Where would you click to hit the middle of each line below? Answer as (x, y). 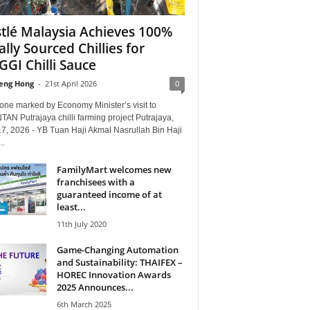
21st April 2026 (71, 83)
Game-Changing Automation (117, 249)
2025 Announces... (95, 287)
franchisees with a (95, 182)
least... (71, 207)
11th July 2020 (81, 224)
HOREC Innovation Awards (113, 274)
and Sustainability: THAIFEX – (119, 262)
